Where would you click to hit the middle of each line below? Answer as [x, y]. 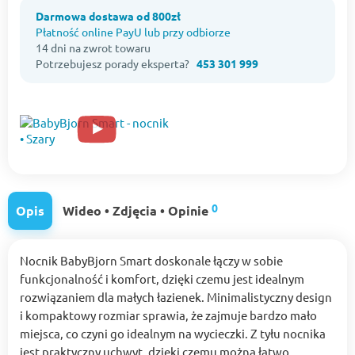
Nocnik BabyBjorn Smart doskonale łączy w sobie [151, 261]
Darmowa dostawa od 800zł [108, 16]
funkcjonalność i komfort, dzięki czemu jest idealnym [162, 279]
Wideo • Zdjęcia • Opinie [137, 211]
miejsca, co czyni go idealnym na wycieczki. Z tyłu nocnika [173, 334]
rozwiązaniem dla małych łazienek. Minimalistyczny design [176, 297]
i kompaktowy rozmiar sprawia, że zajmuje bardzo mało [168, 315]
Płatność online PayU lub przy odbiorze [133, 32]
